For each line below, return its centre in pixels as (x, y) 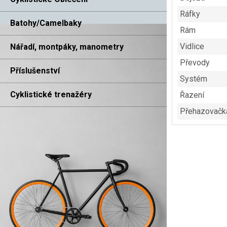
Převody (195, 63)
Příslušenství (35, 70)
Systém (193, 79)
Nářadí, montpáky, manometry (67, 47)
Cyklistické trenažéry (51, 94)
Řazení (192, 95)
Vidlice (192, 47)
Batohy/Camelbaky (46, 23)
